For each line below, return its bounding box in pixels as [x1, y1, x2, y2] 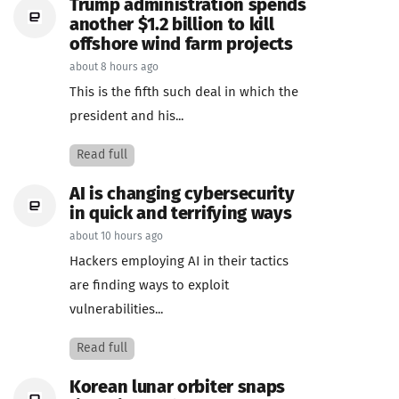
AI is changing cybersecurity [69, 185, 295, 203]
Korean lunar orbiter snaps [69, 379, 286, 396]
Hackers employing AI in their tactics [69, 255, 289, 268]
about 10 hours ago [69, 232, 163, 242]
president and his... [69, 110, 183, 123]
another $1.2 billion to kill [69, 16, 274, 34]
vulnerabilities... [69, 303, 163, 316]
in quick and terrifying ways [69, 205, 292, 223]
